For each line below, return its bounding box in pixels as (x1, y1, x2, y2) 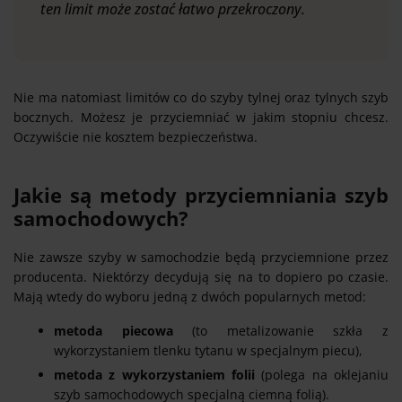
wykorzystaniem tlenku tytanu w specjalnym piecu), (54, 341, 363, 359)
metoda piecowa (54, 321, 193, 339)
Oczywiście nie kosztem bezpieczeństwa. (13, 127, 261, 145)
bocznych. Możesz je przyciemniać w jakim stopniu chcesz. (13, 108, 389, 126)
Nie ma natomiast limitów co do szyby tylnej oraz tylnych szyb (13, 88, 389, 106)
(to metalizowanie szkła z (192, 321, 389, 339)
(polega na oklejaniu (255, 365, 389, 383)
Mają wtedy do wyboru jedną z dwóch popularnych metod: (13, 287, 366, 305)
